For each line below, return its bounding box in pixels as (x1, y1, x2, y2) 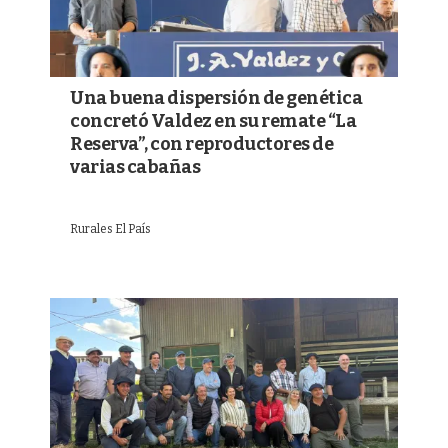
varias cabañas (70, 156, 200, 179)
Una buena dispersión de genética (70, 87, 362, 110)
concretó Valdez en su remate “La (70, 110, 356, 133)
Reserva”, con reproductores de (70, 133, 333, 156)
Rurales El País (70, 222, 151, 237)
